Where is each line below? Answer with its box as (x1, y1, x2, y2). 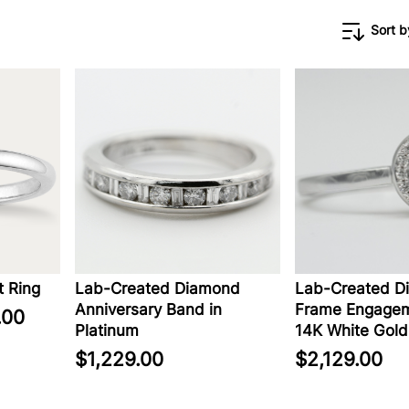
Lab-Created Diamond (75, 279, 240, 298)
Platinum (75, 321, 139, 340)
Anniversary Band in (75, 300, 222, 319)
